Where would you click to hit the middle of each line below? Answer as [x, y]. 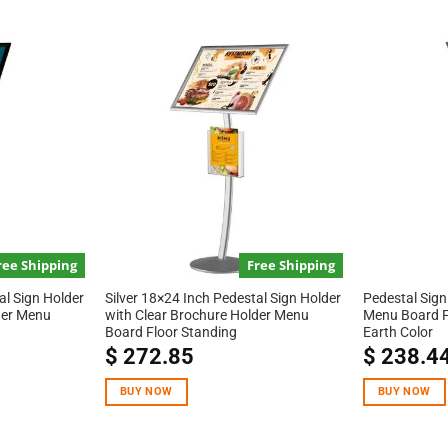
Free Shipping [291, 264]
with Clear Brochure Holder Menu [206, 315]
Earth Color [397, 332]
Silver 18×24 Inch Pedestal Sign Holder [222, 298]
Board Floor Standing [170, 332]
